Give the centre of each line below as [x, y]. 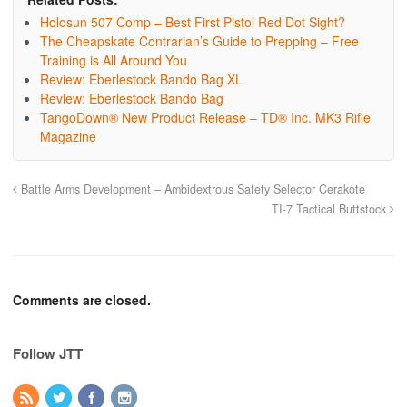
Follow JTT [48, 354]
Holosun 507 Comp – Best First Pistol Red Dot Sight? [193, 22]
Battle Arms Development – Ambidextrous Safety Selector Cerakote [191, 189]
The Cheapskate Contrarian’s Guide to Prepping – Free [199, 41]
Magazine [68, 137]
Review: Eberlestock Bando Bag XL [141, 79]
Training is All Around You [114, 60]
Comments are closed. [82, 300]
